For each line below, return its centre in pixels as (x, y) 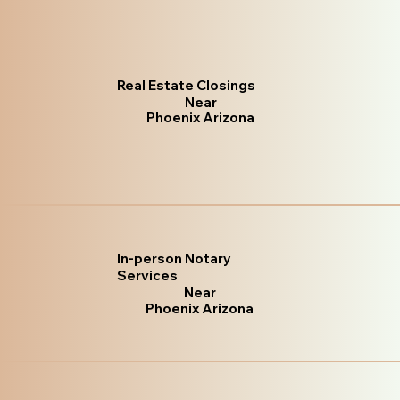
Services (147, 276)
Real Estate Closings (187, 86)
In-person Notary (174, 259)
